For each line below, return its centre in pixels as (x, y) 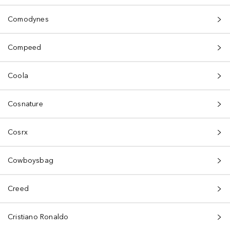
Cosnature (25, 104)
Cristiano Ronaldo (38, 217)
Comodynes (28, 19)
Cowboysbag (31, 160)
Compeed (25, 47)
